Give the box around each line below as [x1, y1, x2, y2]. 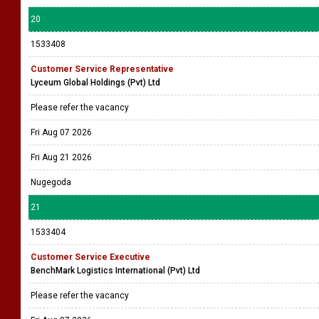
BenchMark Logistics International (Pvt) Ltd [31, 266, 200, 276]
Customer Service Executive [31, 252, 150, 262]
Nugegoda [31, 177, 71, 187]
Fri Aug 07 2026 [31, 127, 92, 137]
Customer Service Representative [31, 64, 174, 74]
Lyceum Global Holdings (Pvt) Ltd [31, 78, 160, 88]
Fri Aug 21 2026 [31, 152, 92, 162]
